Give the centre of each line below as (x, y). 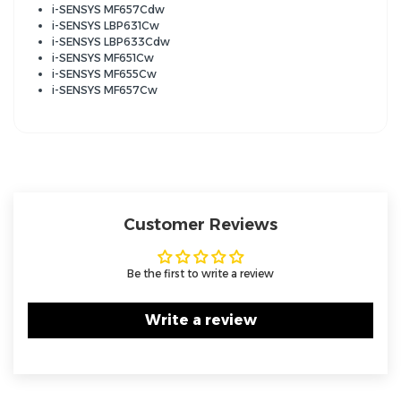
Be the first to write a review (200, 274)
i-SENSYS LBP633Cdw (111, 42)
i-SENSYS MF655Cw (104, 74)
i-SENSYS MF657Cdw (108, 10)
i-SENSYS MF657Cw (105, 90)
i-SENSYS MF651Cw (103, 58)
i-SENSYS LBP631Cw (106, 26)
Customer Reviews (200, 225)
